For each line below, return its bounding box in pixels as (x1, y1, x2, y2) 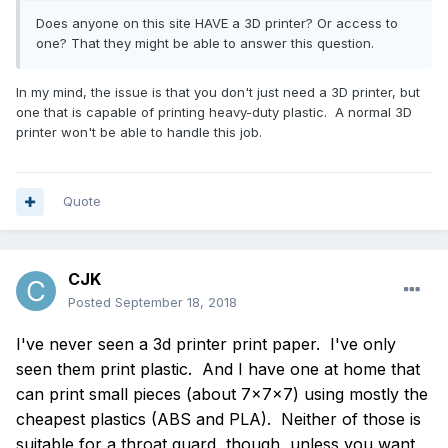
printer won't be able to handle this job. (16, 124, 262, 141)
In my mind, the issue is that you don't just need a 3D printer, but (16, 84, 420, 101)
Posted (68, 294, 115, 311)
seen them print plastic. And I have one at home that (16, 359, 420, 380)
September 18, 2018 (115, 294, 237, 311)
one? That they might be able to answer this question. (36, 35, 374, 52)
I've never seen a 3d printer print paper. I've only (16, 334, 396, 355)
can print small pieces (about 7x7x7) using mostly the (16, 384, 428, 405)
